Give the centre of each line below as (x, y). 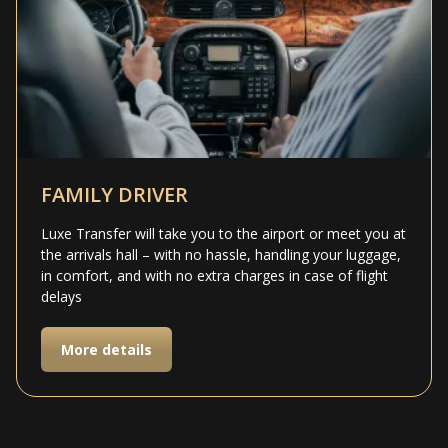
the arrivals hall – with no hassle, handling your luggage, (221, 255)
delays (61, 297)
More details (106, 350)
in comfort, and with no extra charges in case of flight (214, 276)
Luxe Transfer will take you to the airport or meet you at (223, 234)
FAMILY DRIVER (114, 195)
